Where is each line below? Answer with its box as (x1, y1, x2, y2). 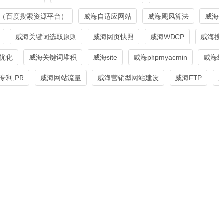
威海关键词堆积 (29, 53, 77, 61)
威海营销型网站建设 (97, 73, 159, 82)
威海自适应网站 (84, 12, 131, 20)
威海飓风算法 (148, 12, 189, 20)
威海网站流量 (40, 73, 81, 82)
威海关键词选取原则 (15, 32, 77, 41)
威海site (93, 53, 117, 61)
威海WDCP (150, 32, 184, 41)
